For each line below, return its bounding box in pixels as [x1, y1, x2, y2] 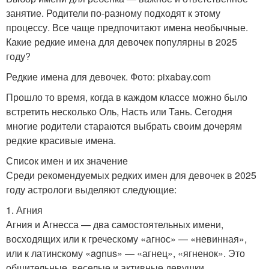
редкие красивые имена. [6, 133, 116, 148]
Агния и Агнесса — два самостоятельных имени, [6, 217, 223, 232]
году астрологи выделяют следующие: [6, 183, 177, 197]
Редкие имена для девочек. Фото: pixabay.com [6, 70, 211, 84]
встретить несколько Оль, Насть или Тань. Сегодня [6, 104, 232, 119]
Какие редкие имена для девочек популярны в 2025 [6, 35, 237, 49]
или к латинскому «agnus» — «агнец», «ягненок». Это [6, 246, 245, 261]
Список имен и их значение [6, 154, 128, 168]
